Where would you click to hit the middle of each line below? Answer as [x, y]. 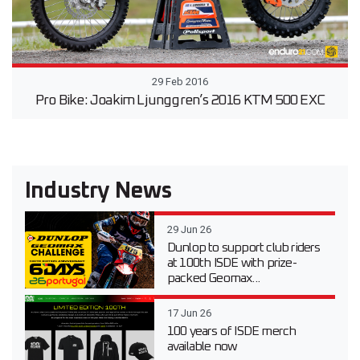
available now [202, 347]
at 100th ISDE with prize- [231, 263]
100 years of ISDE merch [231, 331]
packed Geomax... [213, 278]
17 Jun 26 [189, 313]
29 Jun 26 [189, 230]
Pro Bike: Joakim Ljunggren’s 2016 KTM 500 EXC [180, 101]
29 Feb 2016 [180, 82]
